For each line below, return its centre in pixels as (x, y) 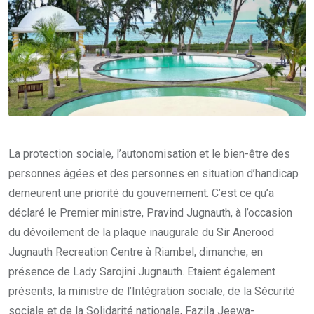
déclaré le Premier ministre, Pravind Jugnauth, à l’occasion (150, 213)
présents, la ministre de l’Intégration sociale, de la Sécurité (152, 292)
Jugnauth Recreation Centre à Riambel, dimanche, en (136, 252)
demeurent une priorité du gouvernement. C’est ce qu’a (141, 193)
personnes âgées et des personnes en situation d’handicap (153, 174)
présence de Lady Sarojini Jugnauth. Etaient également (142, 272)
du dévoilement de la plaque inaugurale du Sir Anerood (141, 233)
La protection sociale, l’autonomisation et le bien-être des (149, 154)
